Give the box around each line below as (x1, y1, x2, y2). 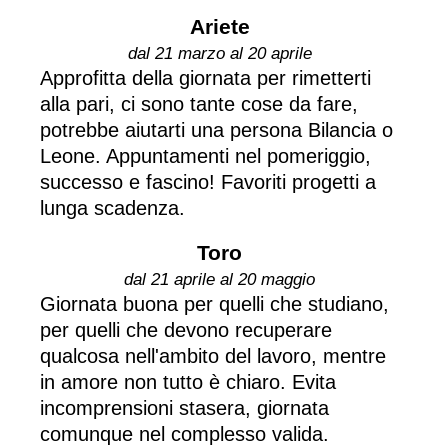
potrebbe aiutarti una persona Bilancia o (40, 118, 393, 141)
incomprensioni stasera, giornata (40, 396, 329, 419)
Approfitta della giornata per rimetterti (40, 66, 371, 89)
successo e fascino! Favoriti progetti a (40, 170, 376, 193)
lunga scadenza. (40, 196, 185, 219)
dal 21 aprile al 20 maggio (124, 269, 315, 289)
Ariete (189, 14, 250, 38)
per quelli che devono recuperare (40, 318, 332, 341)
